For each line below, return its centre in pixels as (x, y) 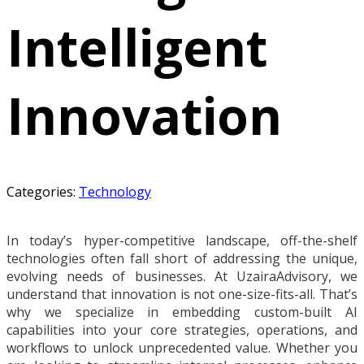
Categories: (41, 192)
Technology (115, 192)
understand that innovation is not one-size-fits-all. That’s (182, 295)
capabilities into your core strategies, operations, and (182, 330)
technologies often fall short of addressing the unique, (182, 259)
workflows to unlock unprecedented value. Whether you (182, 348)
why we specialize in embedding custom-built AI (182, 312)
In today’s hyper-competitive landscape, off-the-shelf (182, 241)
